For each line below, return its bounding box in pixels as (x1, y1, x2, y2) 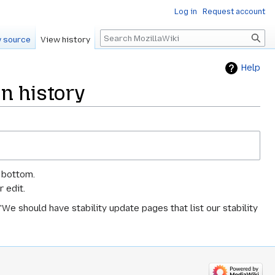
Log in (174, 7, 197, 16)
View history (41, 35, 91, 45)
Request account (203, 7, 265, 16)
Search (99, 29, 144, 44)
